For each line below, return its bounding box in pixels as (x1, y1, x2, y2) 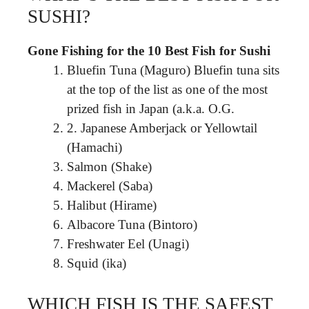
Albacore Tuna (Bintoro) (67, 217, 197, 232)
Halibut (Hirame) (67, 198, 157, 212)
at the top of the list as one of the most (67, 82, 268, 97)
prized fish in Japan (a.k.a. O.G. (67, 101, 235, 116)
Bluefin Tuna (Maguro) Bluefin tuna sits (67, 63, 279, 77)
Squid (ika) (67, 256, 126, 270)
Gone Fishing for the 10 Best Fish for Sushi (28, 43, 270, 58)
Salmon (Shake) (67, 159, 152, 174)
